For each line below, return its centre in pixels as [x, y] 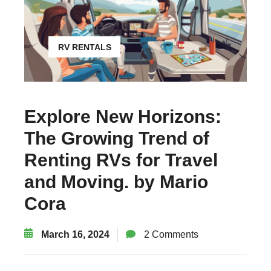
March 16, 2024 [74, 234]
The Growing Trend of [117, 138]
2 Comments [170, 234]
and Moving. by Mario [116, 181]
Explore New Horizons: [123, 116]
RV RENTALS [85, 47]
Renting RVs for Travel [121, 160]
